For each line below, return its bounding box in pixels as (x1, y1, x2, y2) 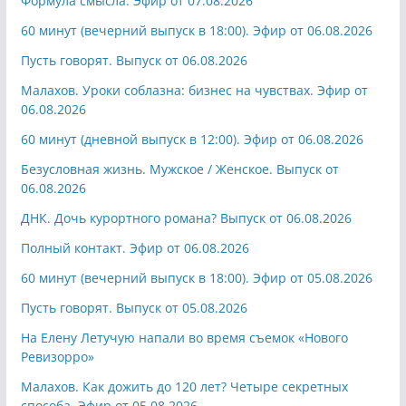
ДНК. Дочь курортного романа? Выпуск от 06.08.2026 (20, 208, 352, 227)
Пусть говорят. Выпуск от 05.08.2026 (20, 298, 247, 316)
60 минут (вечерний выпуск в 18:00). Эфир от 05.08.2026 (20, 268, 372, 286)
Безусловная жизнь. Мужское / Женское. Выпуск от (20, 159, 339, 178)
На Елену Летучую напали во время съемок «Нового (20, 328, 348, 346)
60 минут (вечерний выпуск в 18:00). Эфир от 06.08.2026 (20, 21, 372, 39)
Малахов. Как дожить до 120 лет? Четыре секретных (20, 377, 348, 395)
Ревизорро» (20, 347, 94, 365)
